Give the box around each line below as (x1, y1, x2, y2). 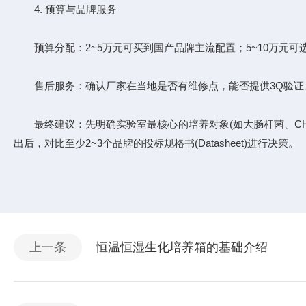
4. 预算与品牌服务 (14, 3, 117, 15)
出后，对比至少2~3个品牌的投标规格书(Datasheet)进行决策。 (14, 137, 298, 149)
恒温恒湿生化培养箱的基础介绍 (96, 240, 268, 254)
